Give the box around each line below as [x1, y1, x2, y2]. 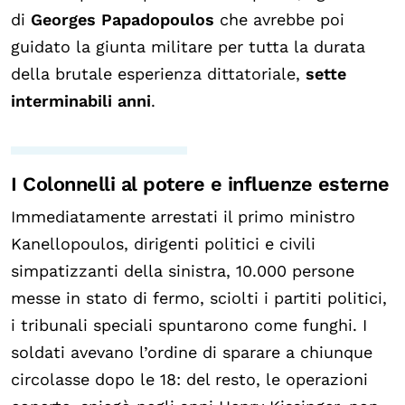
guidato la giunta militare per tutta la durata [11, 36, 365, 56]
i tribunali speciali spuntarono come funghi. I [11, 315, 367, 334]
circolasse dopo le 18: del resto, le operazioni [11, 369, 368, 389]
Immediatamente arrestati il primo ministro [11, 206, 355, 226]
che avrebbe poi [214, 9, 344, 29]
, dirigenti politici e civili [124, 233, 316, 253]
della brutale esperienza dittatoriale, [11, 63, 306, 83]
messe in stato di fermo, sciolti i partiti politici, [11, 287, 387, 307]
